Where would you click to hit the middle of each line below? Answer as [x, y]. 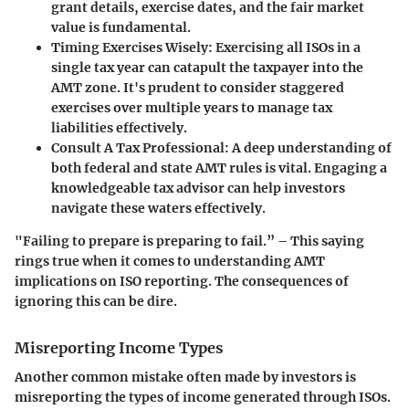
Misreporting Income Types [119, 347]
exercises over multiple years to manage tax [192, 107]
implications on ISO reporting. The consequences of [182, 281]
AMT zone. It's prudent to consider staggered [198, 87]
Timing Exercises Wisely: [132, 47]
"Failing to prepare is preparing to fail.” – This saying [189, 241]
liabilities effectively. [119, 127]
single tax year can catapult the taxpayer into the [207, 67]
